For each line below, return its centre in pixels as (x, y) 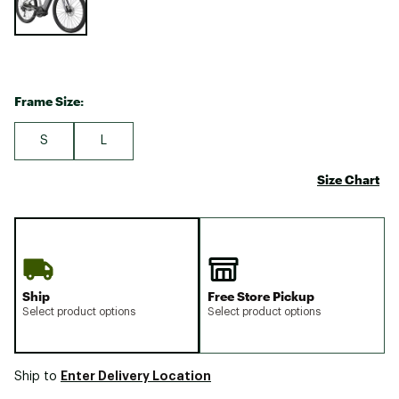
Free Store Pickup (261, 296)
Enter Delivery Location (136, 375)
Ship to (37, 376)
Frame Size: (49, 101)
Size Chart (348, 179)
